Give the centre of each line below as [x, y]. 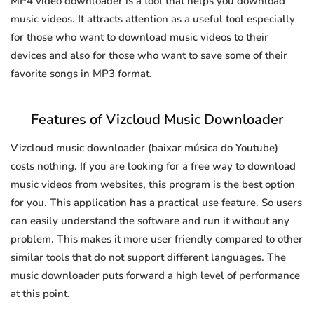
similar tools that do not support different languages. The [148, 258]
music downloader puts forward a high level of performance [155, 276]
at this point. [40, 294]
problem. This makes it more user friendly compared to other [157, 239]
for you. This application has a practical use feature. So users [156, 203]
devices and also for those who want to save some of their [149, 56]
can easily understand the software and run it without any [150, 221]
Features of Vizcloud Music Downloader [157, 120]
